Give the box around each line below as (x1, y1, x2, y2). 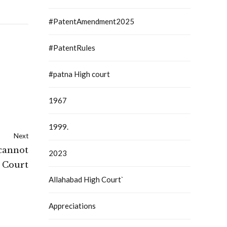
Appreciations (49, 201, 96, 211)
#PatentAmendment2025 (49, 17, 134, 26)
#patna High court (49, 69, 110, 79)
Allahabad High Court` (49, 175, 124, 184)
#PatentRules (49, 43, 95, 53)
